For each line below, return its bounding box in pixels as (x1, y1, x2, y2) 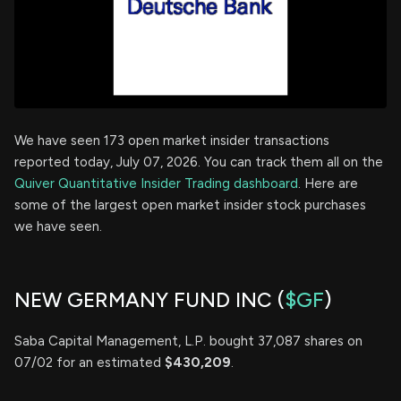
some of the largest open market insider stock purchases (14, 197, 366, 213)
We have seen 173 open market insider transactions (14, 132, 329, 149)
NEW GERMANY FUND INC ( (14, 287, 285, 312)
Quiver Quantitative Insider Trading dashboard (14, 175, 298, 192)
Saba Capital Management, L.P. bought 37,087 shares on (14, 333, 363, 349)
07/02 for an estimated (14, 354, 165, 371)
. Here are (298, 175, 358, 192)
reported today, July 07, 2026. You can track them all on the (14, 154, 383, 170)
